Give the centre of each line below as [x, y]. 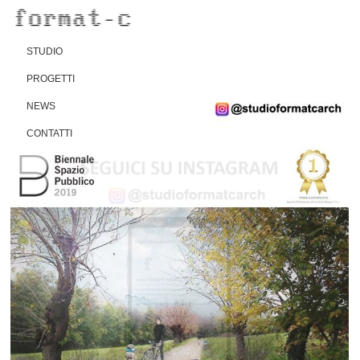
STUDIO [45, 51]
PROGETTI [51, 79]
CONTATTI [50, 133]
